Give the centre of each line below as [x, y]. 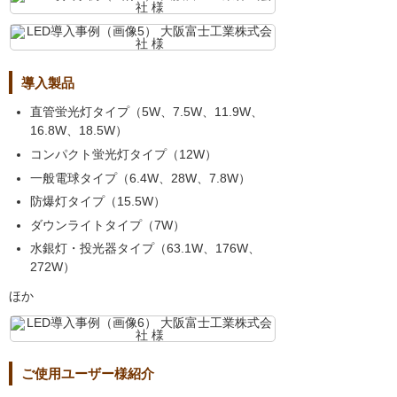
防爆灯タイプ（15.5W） [98, 202]
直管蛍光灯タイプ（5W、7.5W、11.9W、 [147, 112]
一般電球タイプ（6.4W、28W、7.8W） [140, 178]
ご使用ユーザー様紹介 [88, 374]
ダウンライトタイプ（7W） [108, 225]
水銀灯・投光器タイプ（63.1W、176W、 [145, 249]
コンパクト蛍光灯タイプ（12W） [124, 154]
